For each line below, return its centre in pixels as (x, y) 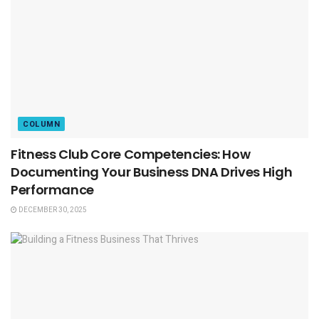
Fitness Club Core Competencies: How (131, 154)
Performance (53, 189)
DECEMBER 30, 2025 (52, 210)
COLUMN (42, 124)
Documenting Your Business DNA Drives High (152, 172)
